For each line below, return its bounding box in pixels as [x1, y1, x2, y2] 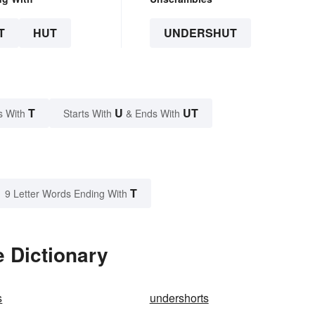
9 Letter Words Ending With [5, 186, 127, 201]
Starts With [63, 106, 115, 121]
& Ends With [123, 106, 183, 121]
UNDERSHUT [163, 25, 237, 41]
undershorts [149, 290, 209, 307]
